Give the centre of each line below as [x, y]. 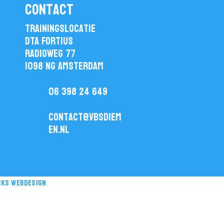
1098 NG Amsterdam [64, 66]
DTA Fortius [49, 41]
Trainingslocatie [60, 29]
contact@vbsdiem [85, 117]
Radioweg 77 [50, 54]
